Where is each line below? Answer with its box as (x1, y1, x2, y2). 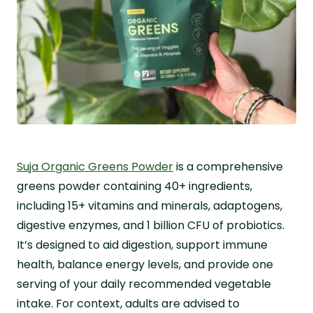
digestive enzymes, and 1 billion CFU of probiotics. (17, 217, 284, 233)
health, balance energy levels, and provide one (17, 256, 273, 272)
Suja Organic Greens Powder (17, 158, 173, 175)
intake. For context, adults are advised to (17, 295, 240, 312)
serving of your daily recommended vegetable (17, 275, 271, 292)
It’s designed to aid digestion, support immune (17, 236, 268, 253)
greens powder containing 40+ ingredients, (17, 177, 252, 194)
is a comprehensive (173, 158, 283, 175)
